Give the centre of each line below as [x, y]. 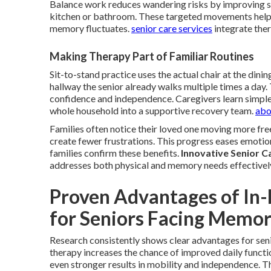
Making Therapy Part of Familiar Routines [152, 57]
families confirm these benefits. [115, 153]
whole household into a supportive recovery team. [152, 111]
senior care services [172, 28]
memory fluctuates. [90, 28]
